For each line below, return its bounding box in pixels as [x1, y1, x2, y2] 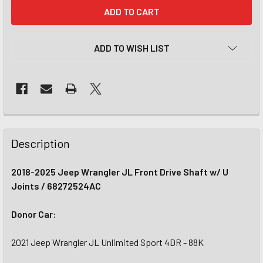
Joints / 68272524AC [11, 180, 101, 191]
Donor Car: [11, 208, 56, 220]
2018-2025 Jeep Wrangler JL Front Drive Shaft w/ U [11, 166, 228, 177]
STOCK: [11, 14, 43, 25]
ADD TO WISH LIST [93, 42, 170, 53]
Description [11, 136, 70, 150]
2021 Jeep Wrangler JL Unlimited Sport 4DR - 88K [11, 237, 204, 248]
